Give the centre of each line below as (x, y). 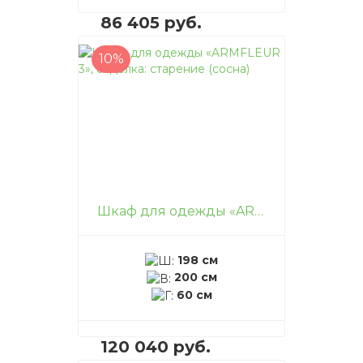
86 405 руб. (151, 22)
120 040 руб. (156, 346)
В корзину (225, 74)
